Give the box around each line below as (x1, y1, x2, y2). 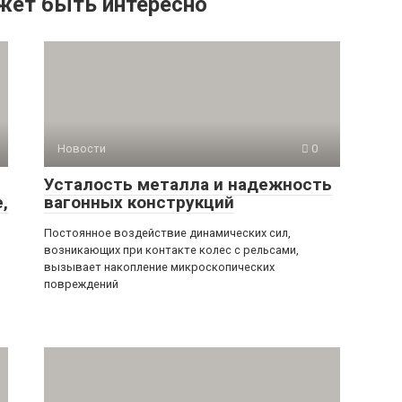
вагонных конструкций (44, 192, 234, 213)
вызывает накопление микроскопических (44, 260, 275, 274)
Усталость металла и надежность (44, 174, 332, 195)
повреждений (44, 277, 118, 291)
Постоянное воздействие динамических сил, (44, 226, 291, 240)
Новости (57, 142, 106, 155)
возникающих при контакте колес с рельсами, (44, 243, 299, 257)
